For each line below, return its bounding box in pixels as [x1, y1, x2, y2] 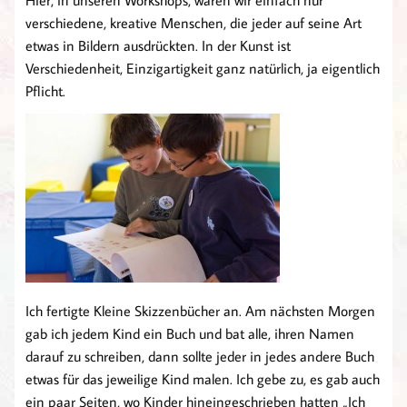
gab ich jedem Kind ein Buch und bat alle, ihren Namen [25, 324, 354, 343]
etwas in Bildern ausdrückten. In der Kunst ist [25, 36, 291, 55]
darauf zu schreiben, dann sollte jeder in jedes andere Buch [25, 347, 374, 366]
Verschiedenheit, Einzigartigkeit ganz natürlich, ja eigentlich [25, 59, 380, 78]
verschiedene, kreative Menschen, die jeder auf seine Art [25, 14, 362, 33]
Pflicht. [25, 82, 65, 101]
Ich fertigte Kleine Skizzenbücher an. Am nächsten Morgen [25, 302, 375, 321]
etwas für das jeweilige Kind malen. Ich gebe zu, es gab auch [25, 370, 380, 389]
